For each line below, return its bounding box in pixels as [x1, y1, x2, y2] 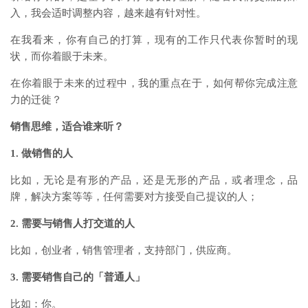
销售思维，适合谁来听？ [10, 120, 124, 132]
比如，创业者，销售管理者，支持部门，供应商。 [10, 244, 237, 256]
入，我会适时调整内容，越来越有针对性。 [10, 7, 206, 19]
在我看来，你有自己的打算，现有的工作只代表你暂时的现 [10, 34, 298, 45]
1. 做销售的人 [10, 147, 73, 159]
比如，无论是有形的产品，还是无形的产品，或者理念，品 [10, 174, 298, 186]
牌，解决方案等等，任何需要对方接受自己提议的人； [10, 190, 258, 202]
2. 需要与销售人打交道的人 [10, 217, 135, 229]
